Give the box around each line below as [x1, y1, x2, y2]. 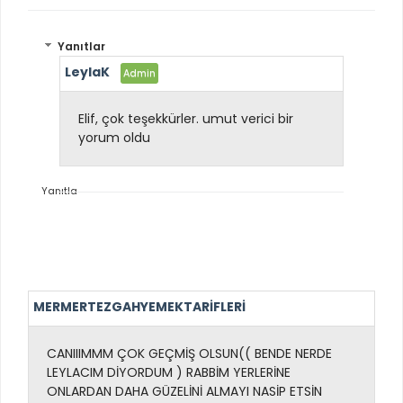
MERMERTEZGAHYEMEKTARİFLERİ [33, 297, 246, 316]
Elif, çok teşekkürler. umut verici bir [78, 110, 293, 129]
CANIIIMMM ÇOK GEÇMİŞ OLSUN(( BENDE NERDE [47, 344, 332, 363]
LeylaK [65, 63, 110, 82]
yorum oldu [78, 129, 154, 148]
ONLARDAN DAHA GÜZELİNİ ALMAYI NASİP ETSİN [47, 381, 322, 400]
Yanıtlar [58, 39, 106, 55]
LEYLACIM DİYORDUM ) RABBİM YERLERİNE [47, 363, 291, 381]
